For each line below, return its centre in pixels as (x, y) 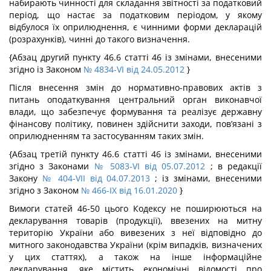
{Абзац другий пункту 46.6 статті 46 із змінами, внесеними (135, 57)
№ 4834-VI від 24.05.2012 (134, 69)
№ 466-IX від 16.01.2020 (129, 190)
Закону (26, 178)
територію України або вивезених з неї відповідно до (135, 233)
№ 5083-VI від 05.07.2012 (150, 166)
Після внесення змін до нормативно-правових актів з (135, 87)
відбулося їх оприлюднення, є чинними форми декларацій (135, 27)
